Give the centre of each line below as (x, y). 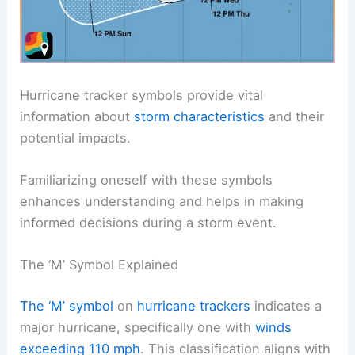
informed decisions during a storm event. (149, 222)
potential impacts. (76, 137)
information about (77, 116)
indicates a (286, 305)
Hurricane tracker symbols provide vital (142, 95)
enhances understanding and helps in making (162, 201)
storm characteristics (200, 116)
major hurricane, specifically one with (138, 327)
